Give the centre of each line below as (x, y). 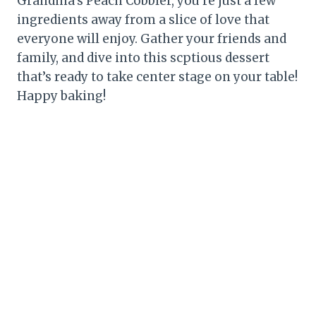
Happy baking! (61, 96)
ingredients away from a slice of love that (143, 20)
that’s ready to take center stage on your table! (157, 77)
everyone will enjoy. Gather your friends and (152, 39)
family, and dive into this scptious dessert (143, 58)
